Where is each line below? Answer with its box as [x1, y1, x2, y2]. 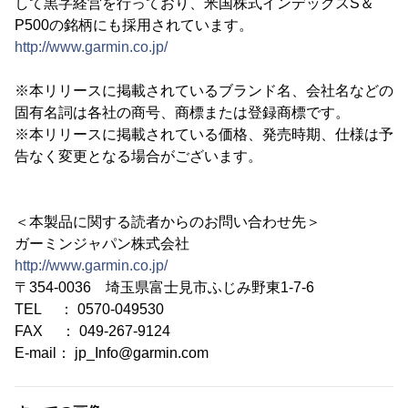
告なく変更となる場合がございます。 [15, 148, 262, 164]
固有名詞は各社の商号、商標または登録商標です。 [15, 104, 350, 120]
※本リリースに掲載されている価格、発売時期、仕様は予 [15, 126, 393, 142]
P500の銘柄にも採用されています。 [15, 16, 253, 33]
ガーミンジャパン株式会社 [15, 235, 189, 251]
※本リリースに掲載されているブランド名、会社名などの [15, 82, 393, 98]
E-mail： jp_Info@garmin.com [15, 344, 209, 361]
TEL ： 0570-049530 [15, 301, 164, 317]
